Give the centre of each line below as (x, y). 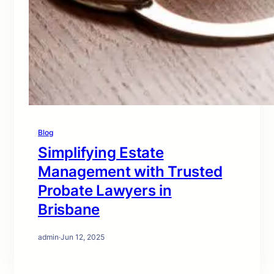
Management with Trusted (130, 172)
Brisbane (69, 209)
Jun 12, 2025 (83, 237)
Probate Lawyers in (105, 191)
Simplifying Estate (101, 153)
